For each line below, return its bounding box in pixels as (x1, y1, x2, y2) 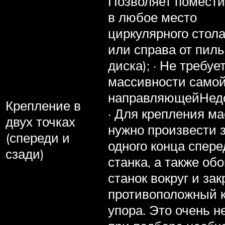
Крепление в (6, 97, 81, 114)
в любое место (108, 9, 197, 25)
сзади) (6, 145, 44, 162)
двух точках (6, 113, 75, 130)
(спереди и (6, 129, 70, 146)
